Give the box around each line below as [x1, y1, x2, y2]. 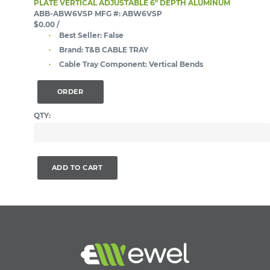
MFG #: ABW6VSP [95, 8, 162, 18]
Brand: [59, 45, 83, 54]
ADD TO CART [51, 163, 103, 172]
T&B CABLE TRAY [85, 45, 148, 54]
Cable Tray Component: [59, 59, 147, 69]
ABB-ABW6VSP [34, 8, 93, 18]
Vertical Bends [149, 59, 203, 69]
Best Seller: [59, 30, 102, 40]
